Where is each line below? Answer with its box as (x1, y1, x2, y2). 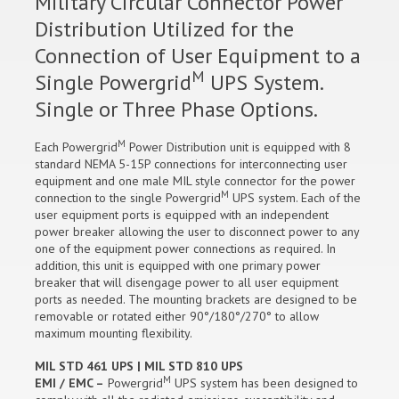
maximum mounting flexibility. (35, 325, 192, 342)
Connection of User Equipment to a (35, 42, 361, 70)
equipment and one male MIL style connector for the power (35, 173, 355, 190)
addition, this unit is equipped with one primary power (35, 257, 321, 274)
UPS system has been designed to (171, 375, 358, 392)
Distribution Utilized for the (35, 15, 294, 44)
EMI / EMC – (35, 375, 104, 392)
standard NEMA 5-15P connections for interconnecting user (35, 156, 347, 173)
